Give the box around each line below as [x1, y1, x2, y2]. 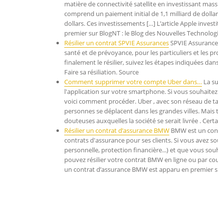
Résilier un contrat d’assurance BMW [64, 126, 169, 135]
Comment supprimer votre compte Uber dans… [64, 77, 202, 86]
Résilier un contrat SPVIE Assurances [64, 38, 169, 47]
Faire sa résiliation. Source [64, 68, 139, 76]
